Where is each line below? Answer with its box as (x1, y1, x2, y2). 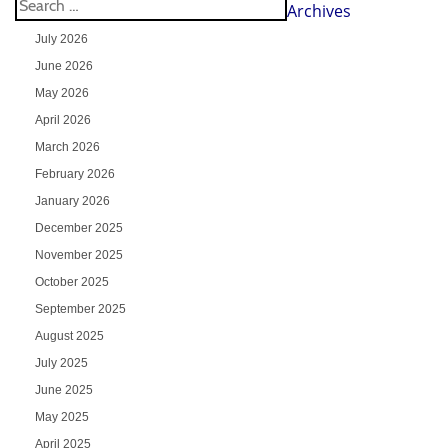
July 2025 (34, 356, 88, 371)
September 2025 (34, 302, 126, 317)
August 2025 (34, 329, 104, 344)
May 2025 (34, 410, 89, 425)
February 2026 (34, 167, 115, 182)
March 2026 (34, 140, 100, 155)
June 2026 (34, 59, 93, 74)
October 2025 (34, 275, 109, 290)
